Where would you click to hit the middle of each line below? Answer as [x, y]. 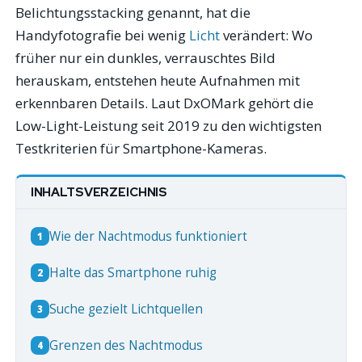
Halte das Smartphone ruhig [133, 272]
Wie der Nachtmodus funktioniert [148, 236]
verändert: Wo [267, 36]
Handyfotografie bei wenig [103, 36]
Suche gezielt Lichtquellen [126, 309]
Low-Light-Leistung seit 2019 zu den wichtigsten [169, 126]
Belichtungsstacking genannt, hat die [133, 13]
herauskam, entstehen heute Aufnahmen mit [158, 81]
